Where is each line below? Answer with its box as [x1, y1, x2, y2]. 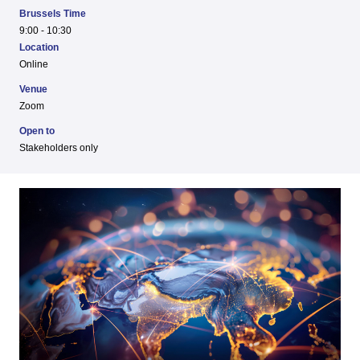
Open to [18, 125, 55, 137]
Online [18, 59, 48, 71]
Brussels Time [18, 8, 86, 20]
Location [18, 42, 59, 54]
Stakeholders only [18, 142, 98, 154]
